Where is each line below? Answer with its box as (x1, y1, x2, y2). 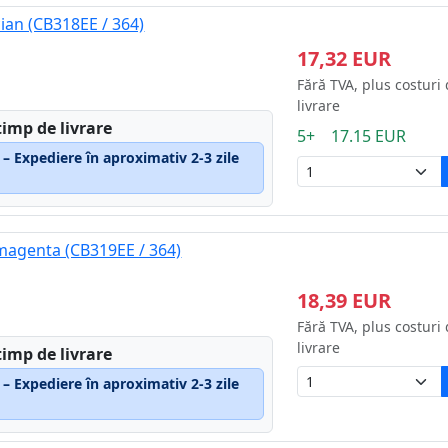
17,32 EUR (296, 44, 391, 72)
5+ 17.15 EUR (296, 124, 406, 147)
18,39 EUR (296, 286, 391, 314)
